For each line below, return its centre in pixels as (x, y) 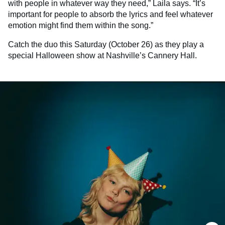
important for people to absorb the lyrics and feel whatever (110, 15)
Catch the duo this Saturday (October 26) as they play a (106, 45)
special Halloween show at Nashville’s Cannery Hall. (102, 56)
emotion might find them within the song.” (81, 26)
